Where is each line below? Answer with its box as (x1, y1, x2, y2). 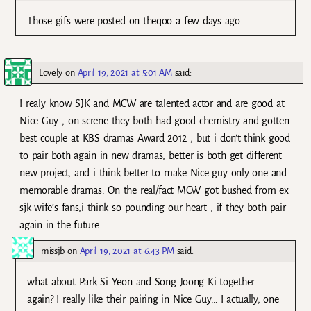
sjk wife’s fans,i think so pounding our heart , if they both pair (19, 202, 286, 214)
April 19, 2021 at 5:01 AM (77, 67, 172, 78)
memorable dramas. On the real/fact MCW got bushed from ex (19, 185, 289, 196)
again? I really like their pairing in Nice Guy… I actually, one (27, 293, 279, 305)
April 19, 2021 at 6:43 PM (79, 245, 174, 256)
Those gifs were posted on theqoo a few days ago (27, 15, 240, 27)
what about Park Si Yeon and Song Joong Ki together (27, 276, 255, 287)
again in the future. (19, 219, 101, 231)
